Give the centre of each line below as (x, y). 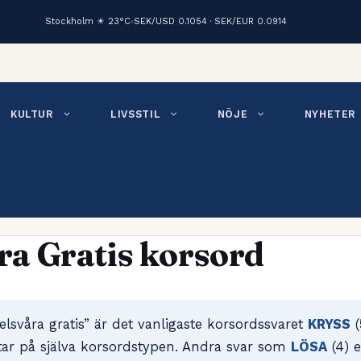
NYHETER (330, 114)
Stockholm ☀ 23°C (87, 21)
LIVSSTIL (136, 114)
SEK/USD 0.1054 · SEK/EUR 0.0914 (210, 21)
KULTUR (32, 114)
